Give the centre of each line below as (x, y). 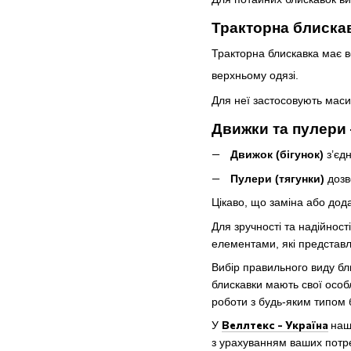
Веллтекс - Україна (275, 325)
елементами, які (253, 243)
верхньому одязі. (255, 76)
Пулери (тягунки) (277, 178)
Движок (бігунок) (277, 155)
